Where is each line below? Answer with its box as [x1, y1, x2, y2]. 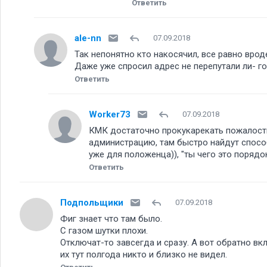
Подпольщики [60, 197, 123, 208]
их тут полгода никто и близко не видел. [60, 249, 227, 260]
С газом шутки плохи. [60, 225, 148, 236]
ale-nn [74, 32, 101, 44]
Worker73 [89, 108, 131, 120]
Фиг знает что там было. [60, 213, 162, 224]
